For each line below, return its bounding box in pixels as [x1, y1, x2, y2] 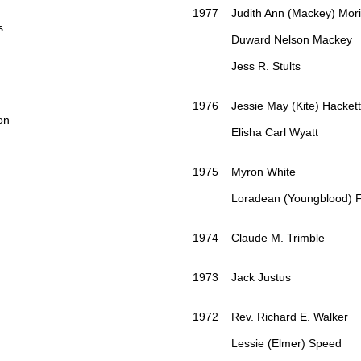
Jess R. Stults [193, 60, 301, 73]
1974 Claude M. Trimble [193, 231, 325, 245]
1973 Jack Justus [193, 271, 291, 284]
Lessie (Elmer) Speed [193, 337, 342, 351]
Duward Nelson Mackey [193, 33, 352, 47]
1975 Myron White [193, 165, 296, 179]
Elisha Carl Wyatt [193, 126, 318, 139]
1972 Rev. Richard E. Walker [193, 310, 348, 324]
